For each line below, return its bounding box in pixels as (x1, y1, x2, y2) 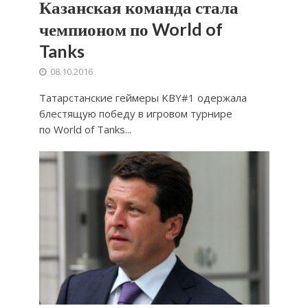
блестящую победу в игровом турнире (38, 106, 232, 120)
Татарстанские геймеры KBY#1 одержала (38, 90, 247, 104)
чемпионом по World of (38, 18, 223, 39)
